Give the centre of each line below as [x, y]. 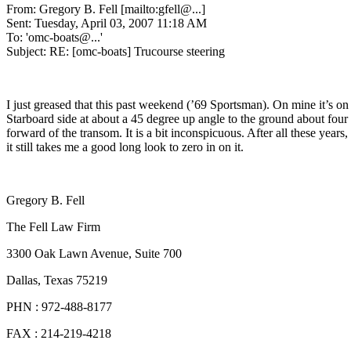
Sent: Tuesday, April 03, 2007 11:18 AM [107, 23]
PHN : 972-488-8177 [59, 306]
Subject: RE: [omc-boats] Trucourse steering [116, 51]
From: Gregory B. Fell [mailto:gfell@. [101, 9]
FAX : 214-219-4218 [59, 333]
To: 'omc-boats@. [50, 37]
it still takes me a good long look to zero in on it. [125, 147]
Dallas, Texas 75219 [57, 280]
